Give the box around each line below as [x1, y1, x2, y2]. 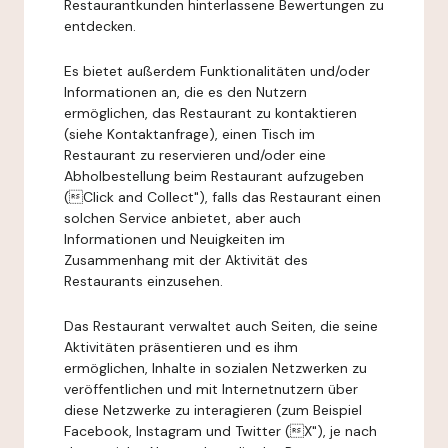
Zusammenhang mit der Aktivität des [64, 251, 308, 269]
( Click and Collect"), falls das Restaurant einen [64, 188, 381, 206]
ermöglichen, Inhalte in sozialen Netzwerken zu [64, 359, 367, 377]
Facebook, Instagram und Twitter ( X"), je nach [64, 422, 377, 440]
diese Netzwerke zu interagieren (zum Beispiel [64, 401, 362, 419]
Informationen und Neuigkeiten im [64, 230, 285, 248]
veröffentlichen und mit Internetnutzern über [64, 380, 358, 398]
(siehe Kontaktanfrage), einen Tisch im [64, 125, 315, 143]
